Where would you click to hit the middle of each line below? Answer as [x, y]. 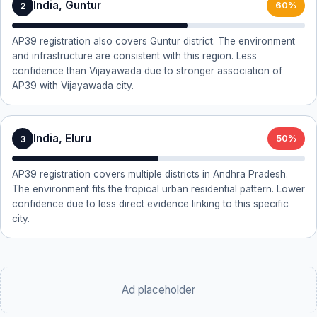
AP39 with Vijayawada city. [73, 86]
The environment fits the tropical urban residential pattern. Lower [158, 189]
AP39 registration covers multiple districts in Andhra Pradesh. [150, 174]
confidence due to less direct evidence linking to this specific [150, 204]
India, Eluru [62, 138]
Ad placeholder [158, 290]
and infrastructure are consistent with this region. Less [134, 56]
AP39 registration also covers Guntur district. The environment [154, 41]
